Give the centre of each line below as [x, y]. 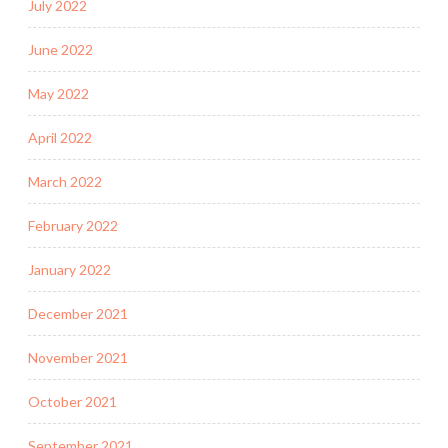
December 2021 [78, 313]
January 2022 [69, 269]
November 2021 [78, 357]
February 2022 [73, 225]
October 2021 [72, 401]
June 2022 [60, 49]
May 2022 [58, 93]
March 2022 [65, 181]
